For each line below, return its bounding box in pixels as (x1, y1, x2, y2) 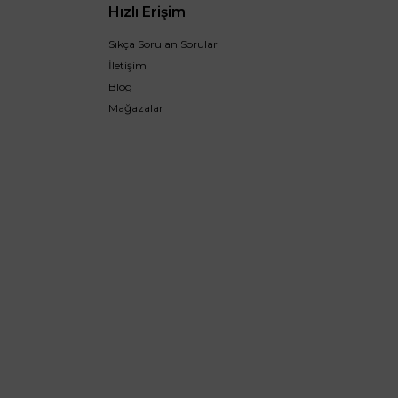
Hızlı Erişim (107, 3, 186, 20)
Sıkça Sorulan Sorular (107, 36, 218, 51)
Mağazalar (107, 100, 163, 115)
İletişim (107, 58, 147, 72)
